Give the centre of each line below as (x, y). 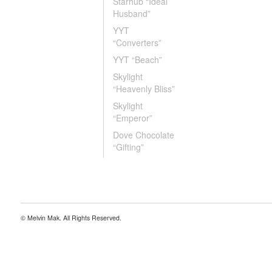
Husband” (132, 13)
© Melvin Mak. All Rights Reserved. (71, 218)
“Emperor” (133, 118)
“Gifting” (128, 147)
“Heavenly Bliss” (144, 89)
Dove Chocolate (144, 135)
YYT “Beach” (138, 59)
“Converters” (137, 42)
